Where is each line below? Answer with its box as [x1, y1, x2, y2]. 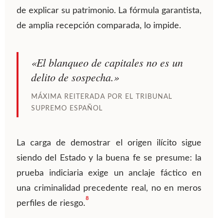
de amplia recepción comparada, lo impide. [17, 21, 181, 31]
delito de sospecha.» [31, 70, 119, 85]
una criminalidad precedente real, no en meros [17, 184, 201, 193]
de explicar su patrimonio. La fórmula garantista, [17, 6, 201, 16]
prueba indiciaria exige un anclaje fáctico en [17, 169, 201, 178]
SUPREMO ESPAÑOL [31, 105, 103, 112]
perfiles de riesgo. [17, 199, 85, 208]
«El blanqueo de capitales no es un [31, 55, 183, 70]
